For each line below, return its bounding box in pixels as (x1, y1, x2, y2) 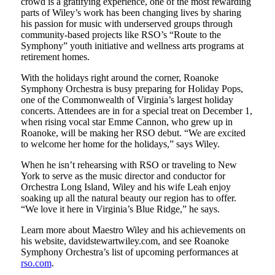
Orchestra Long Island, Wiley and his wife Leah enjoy (20, 181, 231, 192)
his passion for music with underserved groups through (20, 18, 233, 29)
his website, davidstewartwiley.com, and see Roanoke (20, 235, 229, 246)
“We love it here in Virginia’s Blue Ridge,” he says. (20, 203, 222, 214)
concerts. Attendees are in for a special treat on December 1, (20, 105, 252, 116)
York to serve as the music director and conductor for (20, 170, 225, 181)
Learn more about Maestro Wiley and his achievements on (20, 224, 246, 235)
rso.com (20, 257, 52, 268)
